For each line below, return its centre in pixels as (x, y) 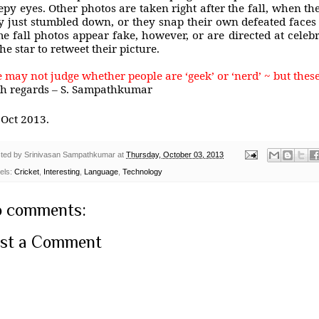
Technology (142, 172)
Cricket (27, 172)
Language (101, 172)
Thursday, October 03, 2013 (175, 154)
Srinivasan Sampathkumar (70, 154)
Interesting (62, 172)
